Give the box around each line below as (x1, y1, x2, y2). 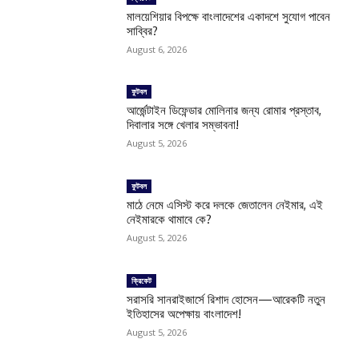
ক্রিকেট (131, 275, 152, 287)
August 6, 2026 (127, 42, 188, 55)
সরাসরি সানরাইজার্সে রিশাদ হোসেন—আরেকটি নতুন (127, 292, 326, 308)
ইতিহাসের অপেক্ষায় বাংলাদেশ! (127, 306, 242, 322)
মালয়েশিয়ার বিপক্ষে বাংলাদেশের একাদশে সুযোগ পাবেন (127, 8, 331, 24)
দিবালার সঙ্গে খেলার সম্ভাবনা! (127, 117, 240, 133)
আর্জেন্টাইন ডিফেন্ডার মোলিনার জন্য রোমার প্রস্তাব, (127, 103, 322, 119)
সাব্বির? (127, 22, 159, 38)
